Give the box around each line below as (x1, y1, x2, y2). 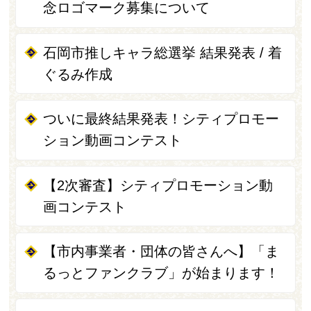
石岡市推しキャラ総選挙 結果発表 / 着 (43, 44, 283, 60)
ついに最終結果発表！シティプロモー (43, 111, 280, 127)
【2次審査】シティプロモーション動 (43, 177, 274, 193)
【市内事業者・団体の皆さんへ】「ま (43, 244, 280, 260)
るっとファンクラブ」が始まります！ (43, 265, 280, 281)
